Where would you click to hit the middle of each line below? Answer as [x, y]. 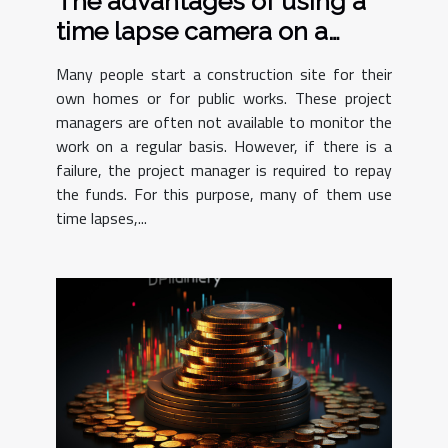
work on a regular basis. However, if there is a [224, 145]
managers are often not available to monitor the [224, 121]
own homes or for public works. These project [224, 97]
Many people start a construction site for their [224, 73]
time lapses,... [101, 217]
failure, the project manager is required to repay [224, 169]
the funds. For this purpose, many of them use [224, 193]
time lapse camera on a [192, 30]
